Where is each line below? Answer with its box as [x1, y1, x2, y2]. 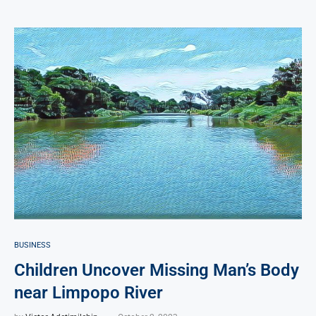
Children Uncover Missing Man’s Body [14, 260, 299, 280]
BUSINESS [14, 240, 51, 250]
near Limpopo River [14, 282, 163, 303]
